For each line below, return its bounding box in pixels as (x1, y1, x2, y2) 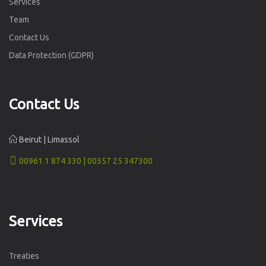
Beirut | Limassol (17, 134, 80, 144)
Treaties (9, 251, 39, 261)
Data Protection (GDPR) (9, 50, 94, 60)
